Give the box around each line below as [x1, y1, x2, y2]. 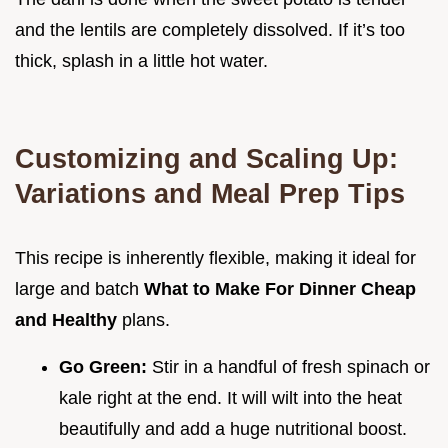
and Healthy [15, 309, 122, 330]
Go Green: [59, 356, 152, 377]
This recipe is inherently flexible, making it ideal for [15, 247, 416, 268]
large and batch [15, 278, 144, 299]
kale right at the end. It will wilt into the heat [59, 387, 402, 408]
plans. [122, 309, 170, 330]
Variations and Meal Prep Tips [15, 177, 405, 209]
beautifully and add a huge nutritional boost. [59, 418, 407, 439]
